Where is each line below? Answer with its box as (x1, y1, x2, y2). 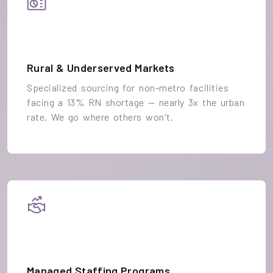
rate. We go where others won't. (27, 111, 174, 123)
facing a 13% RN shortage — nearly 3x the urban (27, 96, 245, 108)
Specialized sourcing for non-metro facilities (27, 82, 229, 94)
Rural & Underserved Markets (27, 61, 175, 75)
